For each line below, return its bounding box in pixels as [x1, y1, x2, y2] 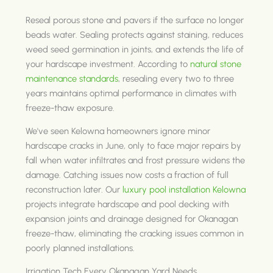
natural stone [190, 58, 242, 70]
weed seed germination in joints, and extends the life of [26, 44, 244, 55]
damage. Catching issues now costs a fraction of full [26, 169, 229, 181]
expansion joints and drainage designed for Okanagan [26, 213, 239, 225]
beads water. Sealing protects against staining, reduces [26, 29, 244, 41]
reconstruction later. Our [26, 184, 123, 196]
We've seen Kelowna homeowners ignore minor [26, 126, 211, 137]
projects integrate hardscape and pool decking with [26, 199, 230, 210]
